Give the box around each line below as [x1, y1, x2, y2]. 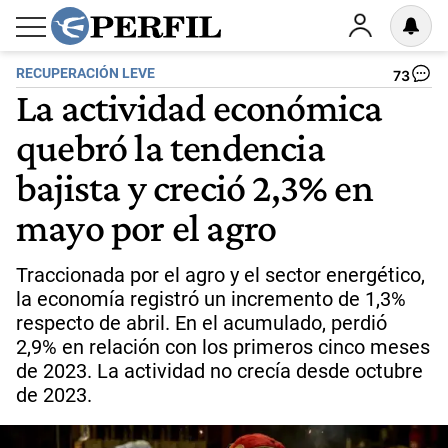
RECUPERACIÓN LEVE [16, 65, 155, 82]
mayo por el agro [16, 204, 277, 250]
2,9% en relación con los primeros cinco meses [16, 335, 430, 359]
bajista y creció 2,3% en [16, 164, 373, 210]
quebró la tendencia [16, 124, 325, 170]
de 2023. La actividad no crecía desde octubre [16, 359, 423, 383]
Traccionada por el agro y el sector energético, [16, 263, 425, 287]
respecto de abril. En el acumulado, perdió [16, 311, 387, 335]
